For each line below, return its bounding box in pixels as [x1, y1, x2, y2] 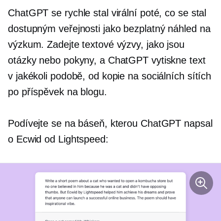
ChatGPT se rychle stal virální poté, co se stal [8, 7, 207, 18]
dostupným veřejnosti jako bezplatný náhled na [8, 23, 211, 34]
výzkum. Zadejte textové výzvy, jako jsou [8, 38, 184, 50]
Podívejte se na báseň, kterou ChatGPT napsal [8, 117, 213, 129]
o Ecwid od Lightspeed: [8, 133, 109, 145]
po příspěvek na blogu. [8, 86, 107, 97]
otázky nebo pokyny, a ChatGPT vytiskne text [8, 54, 206, 66]
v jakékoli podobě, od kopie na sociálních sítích [8, 70, 212, 81]
